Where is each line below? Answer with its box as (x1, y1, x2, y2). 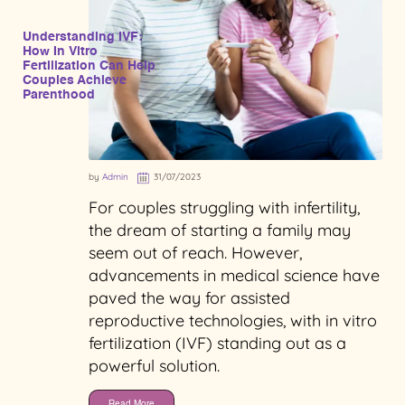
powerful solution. (89, 354, 220, 376)
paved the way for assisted (89, 287, 290, 308)
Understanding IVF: (23, 30, 143, 43)
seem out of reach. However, (89, 241, 302, 263)
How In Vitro (23, 44, 98, 58)
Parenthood (23, 88, 95, 101)
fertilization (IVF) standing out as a (89, 332, 346, 353)
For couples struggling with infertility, (89, 196, 360, 218)
